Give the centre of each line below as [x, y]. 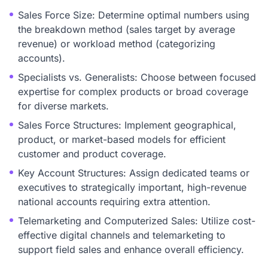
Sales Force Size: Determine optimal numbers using [134, 15]
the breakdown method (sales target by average [127, 29]
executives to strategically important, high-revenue [132, 187]
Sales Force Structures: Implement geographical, [127, 125]
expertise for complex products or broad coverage [133, 92]
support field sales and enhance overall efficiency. [131, 249]
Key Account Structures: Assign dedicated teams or [134, 173]
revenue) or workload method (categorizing [117, 44]
